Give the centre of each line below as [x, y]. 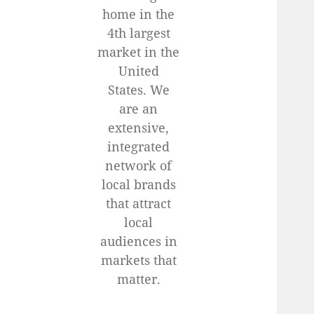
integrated [139, 147]
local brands [138, 185]
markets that [138, 260]
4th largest [138, 33]
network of [139, 166]
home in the [139, 14]
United [138, 71]
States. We [138, 90]
